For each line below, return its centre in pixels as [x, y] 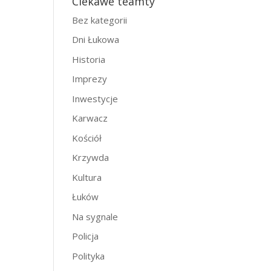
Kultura [87, 177]
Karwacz [90, 118]
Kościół [87, 138]
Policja [86, 236]
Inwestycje [95, 98]
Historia [89, 59]
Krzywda [91, 157]
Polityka [89, 256]
